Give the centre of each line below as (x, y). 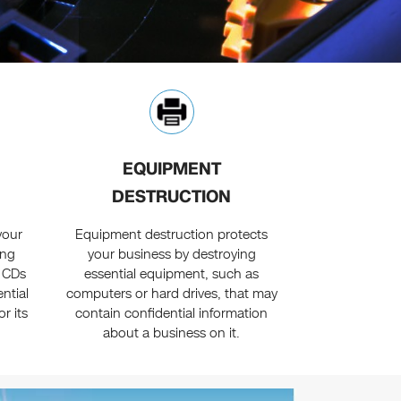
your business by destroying (171, 255)
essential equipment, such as (172, 274)
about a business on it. (172, 333)
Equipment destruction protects (172, 235)
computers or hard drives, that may (171, 294)
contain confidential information (172, 314)
